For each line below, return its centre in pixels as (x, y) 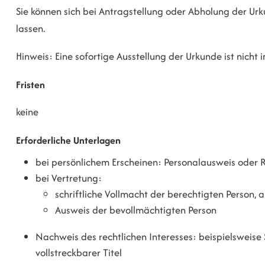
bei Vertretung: (69, 178)
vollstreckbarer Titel (79, 253)
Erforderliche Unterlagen (68, 140)
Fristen (30, 84)
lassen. (30, 29)
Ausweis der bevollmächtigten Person (136, 210)
